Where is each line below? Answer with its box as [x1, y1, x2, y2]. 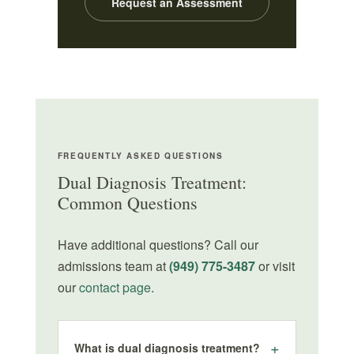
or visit [254, 257, 295, 275]
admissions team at [57, 257, 169, 275]
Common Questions [57, 191, 198, 214]
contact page [78, 278, 151, 296]
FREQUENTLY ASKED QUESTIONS [57, 150, 224, 161]
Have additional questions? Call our [57, 235, 258, 254]
